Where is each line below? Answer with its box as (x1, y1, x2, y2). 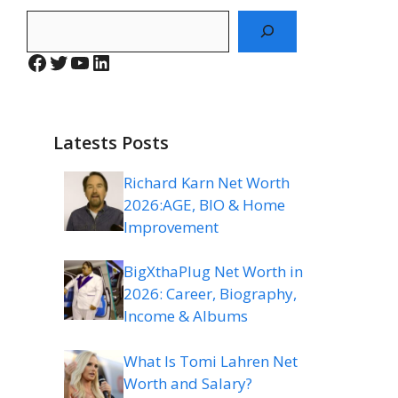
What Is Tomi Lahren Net (123, 350, 298, 371)
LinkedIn (90, 46, 173, 76)
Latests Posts (53, 130, 169, 155)
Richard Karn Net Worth (123, 171, 290, 193)
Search (26, 10, 73, 31)
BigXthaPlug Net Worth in (123, 261, 303, 283)
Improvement (123, 216, 219, 237)
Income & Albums (123, 306, 248, 327)
